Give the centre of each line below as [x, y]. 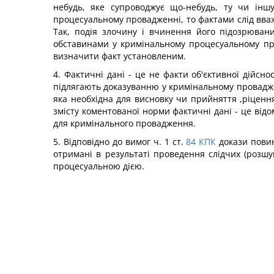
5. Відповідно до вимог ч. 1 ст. [118, 142]
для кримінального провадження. [124, 123]
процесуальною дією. [99, 166]
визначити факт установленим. [120, 56]
